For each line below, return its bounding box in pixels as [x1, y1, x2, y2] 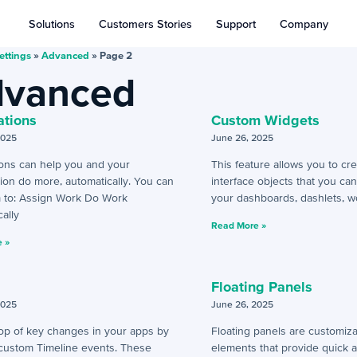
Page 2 [99, 49, 132, 61]
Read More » [211, 220, 267, 230]
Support [216, 17, 256, 30]
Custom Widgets [211, 112, 320, 128]
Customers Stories [99, 17, 192, 30]
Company [280, 17, 328, 30]
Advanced [41, 49, 89, 61]
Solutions [29, 17, 75, 30]
